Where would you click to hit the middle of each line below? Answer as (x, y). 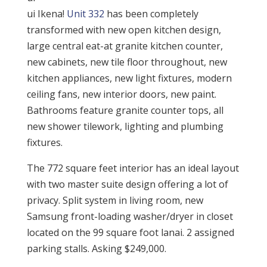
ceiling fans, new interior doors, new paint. (121, 94)
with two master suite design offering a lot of (127, 184)
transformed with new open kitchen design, (124, 30)
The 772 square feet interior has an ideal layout (133, 168)
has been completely (151, 14)
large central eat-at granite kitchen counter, (125, 46)
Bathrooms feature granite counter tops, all (125, 110)
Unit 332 (85, 14)
